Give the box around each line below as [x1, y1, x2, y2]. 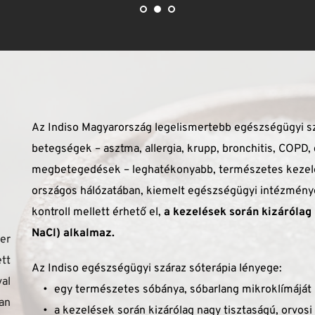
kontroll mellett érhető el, [32, 205, 162, 220]
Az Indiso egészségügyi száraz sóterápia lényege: [32, 262, 285, 276]
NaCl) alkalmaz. [32, 226, 115, 241]
